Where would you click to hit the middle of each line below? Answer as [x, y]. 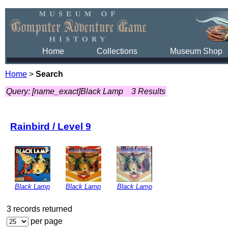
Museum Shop [196, 51]
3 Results [148, 91]
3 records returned [39, 209]
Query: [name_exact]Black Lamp [65, 91]
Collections [117, 51]
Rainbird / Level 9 [51, 126]
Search [49, 74]
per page [46, 221]
